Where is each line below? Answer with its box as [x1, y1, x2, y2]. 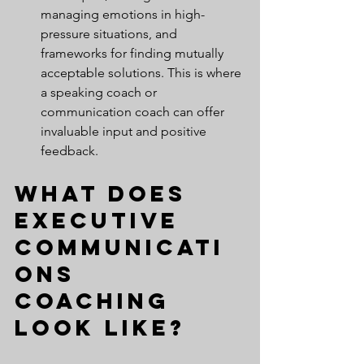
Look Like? [15, 313, 185, 341]
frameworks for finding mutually [41, 45, 227, 61]
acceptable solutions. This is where [41, 64, 245, 80]
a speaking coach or [41, 84, 160, 100]
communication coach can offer [41, 103, 227, 119]
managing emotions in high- [41, 6, 205, 22]
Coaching [15, 286, 180, 314]
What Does [15, 179, 196, 207]
